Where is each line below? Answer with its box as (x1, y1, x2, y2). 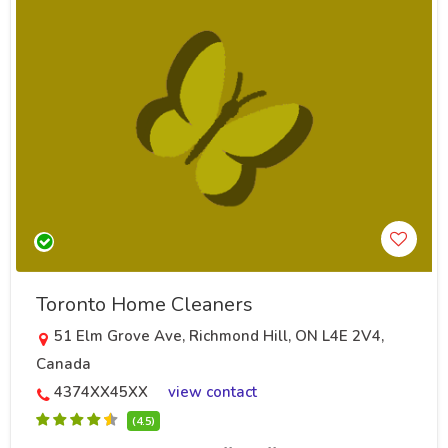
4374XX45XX (54, 382, 148, 403)
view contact (168, 382, 257, 403)
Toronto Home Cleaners (36, 291, 253, 319)
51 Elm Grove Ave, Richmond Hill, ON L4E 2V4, (54, 326, 384, 347)
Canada (36, 354, 91, 375)
